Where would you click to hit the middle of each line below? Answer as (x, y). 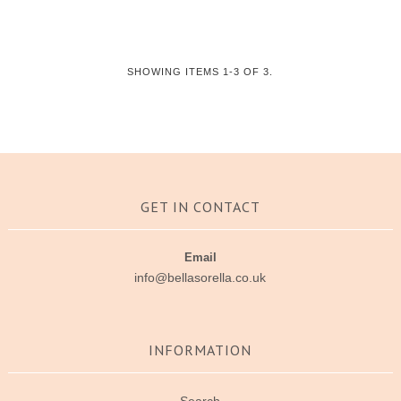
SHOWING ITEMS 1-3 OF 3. (200, 71)
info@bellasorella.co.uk (200, 277)
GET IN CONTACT (200, 206)
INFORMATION (200, 350)
